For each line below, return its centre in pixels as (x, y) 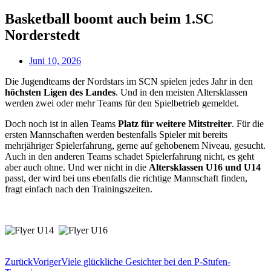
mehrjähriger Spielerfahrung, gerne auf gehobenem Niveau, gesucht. (135, 145)
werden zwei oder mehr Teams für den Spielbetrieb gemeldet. (122, 103)
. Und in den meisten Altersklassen (181, 92)
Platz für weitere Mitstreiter (175, 123)
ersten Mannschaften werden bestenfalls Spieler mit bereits (116, 134)
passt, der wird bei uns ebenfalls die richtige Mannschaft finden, (126, 178)
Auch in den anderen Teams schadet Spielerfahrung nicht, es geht (129, 156)
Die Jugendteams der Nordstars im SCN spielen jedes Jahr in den (129, 81)
